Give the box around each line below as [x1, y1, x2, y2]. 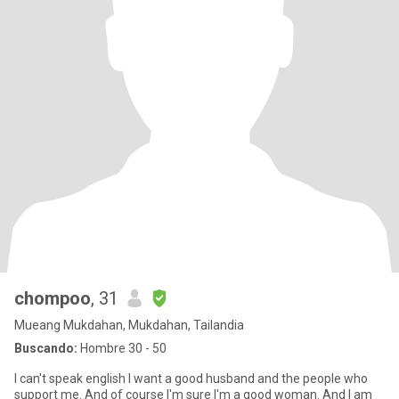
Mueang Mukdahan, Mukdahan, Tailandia [14, 318, 244, 332]
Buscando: [14, 341, 77, 355]
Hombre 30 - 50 [77, 341, 167, 355]
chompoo [14, 288, 91, 309]
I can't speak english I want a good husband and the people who [14, 371, 128, 386]
